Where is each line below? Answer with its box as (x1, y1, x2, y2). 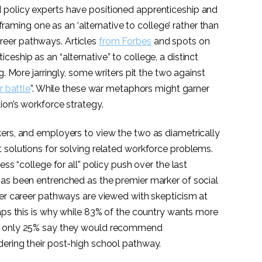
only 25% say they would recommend (2, 222, 163, 234)
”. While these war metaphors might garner (30, 82, 209, 94)
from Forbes (98, 35, 151, 47)
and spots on (151, 35, 210, 47)
